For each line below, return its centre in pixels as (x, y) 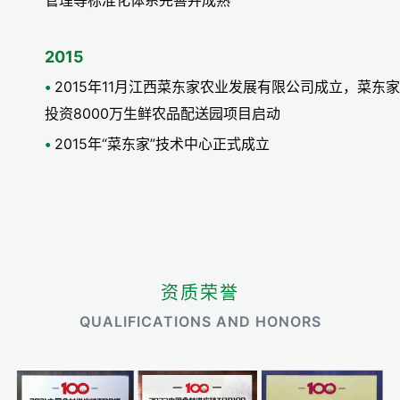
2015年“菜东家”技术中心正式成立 (162, 144)
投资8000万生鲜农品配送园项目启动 (162, 114)
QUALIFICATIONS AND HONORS (200, 322)
